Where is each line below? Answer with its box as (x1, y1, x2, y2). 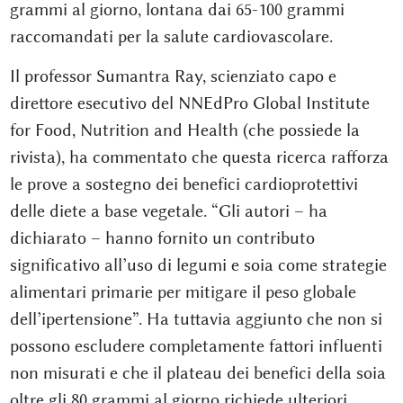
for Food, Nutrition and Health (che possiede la (9, 120, 360, 141)
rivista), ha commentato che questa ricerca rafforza (9, 147, 389, 168)
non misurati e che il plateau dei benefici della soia (9, 363, 386, 384)
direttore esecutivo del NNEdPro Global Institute (9, 93, 370, 114)
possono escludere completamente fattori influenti (9, 336, 382, 357)
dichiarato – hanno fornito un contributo (9, 228, 315, 249)
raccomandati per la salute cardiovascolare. (9, 26, 333, 48)
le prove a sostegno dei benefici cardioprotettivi (9, 174, 358, 195)
